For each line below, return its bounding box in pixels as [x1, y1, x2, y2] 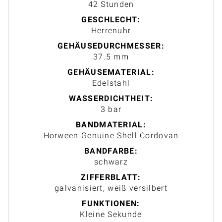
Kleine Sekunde [80, 210, 142, 220]
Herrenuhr [91, 26, 131, 36]
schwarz [94, 157, 128, 167]
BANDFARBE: [84, 146, 138, 156]
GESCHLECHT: [81, 15, 141, 25]
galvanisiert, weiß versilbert [55, 183, 167, 193]
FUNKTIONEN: [82, 199, 140, 209]
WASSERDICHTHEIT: [68, 94, 154, 104]
